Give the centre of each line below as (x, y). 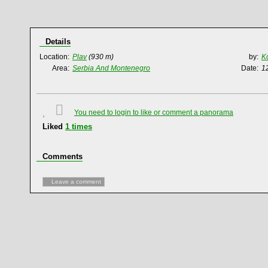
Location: (54, 57)
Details (58, 42)
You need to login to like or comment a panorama (154, 112)
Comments (63, 156)
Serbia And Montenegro (111, 68)
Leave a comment (76, 182)
